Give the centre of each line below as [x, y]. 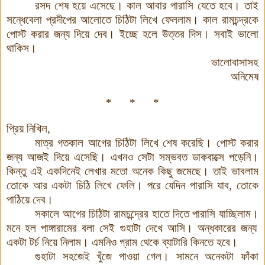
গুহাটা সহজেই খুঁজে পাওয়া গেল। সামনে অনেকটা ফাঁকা [147, 256]
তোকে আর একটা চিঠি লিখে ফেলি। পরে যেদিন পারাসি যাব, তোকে [132, 185]
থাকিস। [22, 48]
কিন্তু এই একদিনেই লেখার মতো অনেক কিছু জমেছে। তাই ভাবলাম [132, 171]
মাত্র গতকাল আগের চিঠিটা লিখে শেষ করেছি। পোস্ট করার [147, 143]
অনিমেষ [245, 76]
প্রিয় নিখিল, [28, 128]
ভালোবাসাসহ [235, 62]
